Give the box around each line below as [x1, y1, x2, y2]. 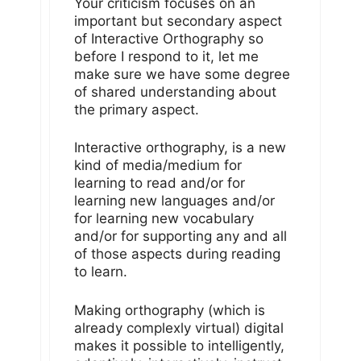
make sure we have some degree [74, 65, 290, 82]
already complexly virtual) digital [74, 319, 284, 336]
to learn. [74, 263, 127, 280]
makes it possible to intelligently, [74, 337, 284, 354]
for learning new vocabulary [74, 210, 254, 227]
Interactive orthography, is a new [74, 139, 286, 156]
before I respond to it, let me [74, 48, 259, 64]
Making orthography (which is [74, 301, 265, 318]
